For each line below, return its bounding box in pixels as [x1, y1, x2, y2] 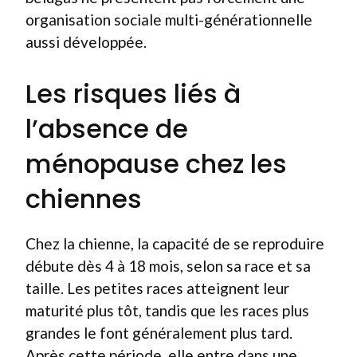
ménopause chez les [25, 145, 287, 182]
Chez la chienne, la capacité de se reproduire [25, 233, 324, 253]
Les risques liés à [25, 75, 241, 112]
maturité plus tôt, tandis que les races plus [25, 300, 309, 320]
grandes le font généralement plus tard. [25, 323, 292, 342]
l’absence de [25, 110, 188, 147]
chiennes [25, 180, 142, 217]
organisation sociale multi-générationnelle [25, 10, 312, 29]
